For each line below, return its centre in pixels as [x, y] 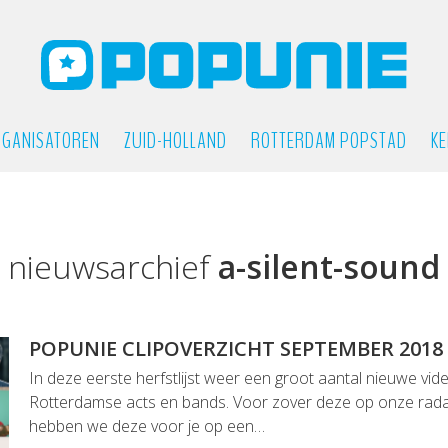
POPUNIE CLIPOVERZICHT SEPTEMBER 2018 [236, 348]
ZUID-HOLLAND [175, 141]
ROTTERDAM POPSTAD [328, 141]
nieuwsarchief [113, 266]
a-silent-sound [329, 266]
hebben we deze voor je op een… [147, 426]
